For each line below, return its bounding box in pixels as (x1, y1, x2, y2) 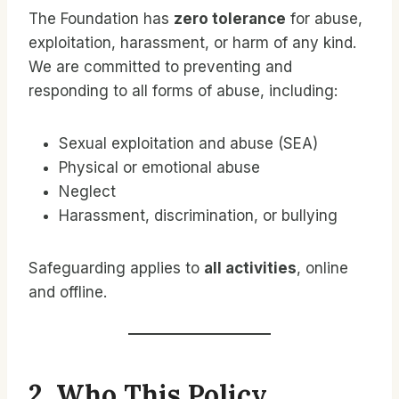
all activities (204, 259, 297, 277)
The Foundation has (28, 10, 174, 28)
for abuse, (286, 10, 362, 28)
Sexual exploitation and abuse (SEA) (59, 134, 318, 152)
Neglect (59, 183, 116, 200)
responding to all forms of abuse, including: (28, 82, 338, 100)
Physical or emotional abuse (59, 159, 260, 176)
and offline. (28, 283, 107, 301)
